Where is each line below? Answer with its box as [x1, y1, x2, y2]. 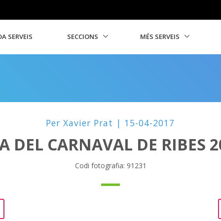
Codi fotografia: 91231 [74, 160, 147, 170]
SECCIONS [67, 32, 99, 41]
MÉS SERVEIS [140, 32, 180, 41]
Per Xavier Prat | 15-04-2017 [46, 116, 175, 129]
